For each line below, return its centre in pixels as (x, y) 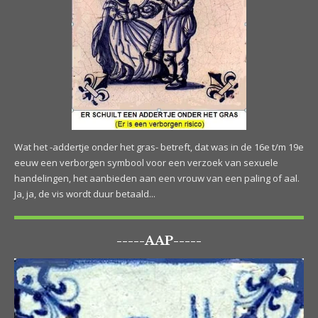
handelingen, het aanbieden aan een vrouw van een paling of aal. (157, 179)
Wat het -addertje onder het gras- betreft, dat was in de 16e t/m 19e (159, 147)
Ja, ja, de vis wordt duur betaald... (85, 194)
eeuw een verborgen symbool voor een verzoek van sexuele (146, 163)
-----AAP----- (159, 241)
